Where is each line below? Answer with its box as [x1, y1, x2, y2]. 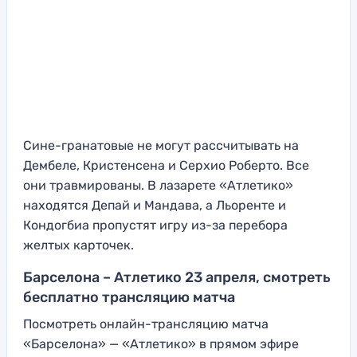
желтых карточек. [23, 237, 134, 253]
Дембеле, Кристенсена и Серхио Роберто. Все [23, 157, 309, 173]
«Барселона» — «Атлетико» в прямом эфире [23, 335, 299, 351]
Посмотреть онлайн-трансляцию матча [23, 316, 269, 331]
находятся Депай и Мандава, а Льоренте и [23, 197, 286, 213]
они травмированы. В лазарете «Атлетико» [23, 177, 293, 193]
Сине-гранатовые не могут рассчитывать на [23, 137, 299, 153]
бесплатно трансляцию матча [23, 288, 235, 306]
